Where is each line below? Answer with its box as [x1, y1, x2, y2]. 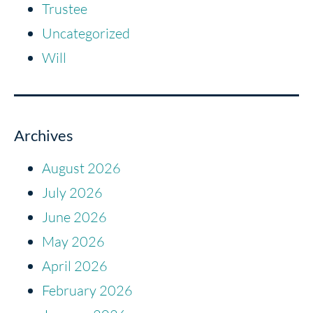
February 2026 [42, 281, 133, 299]
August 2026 [42, 159, 121, 177]
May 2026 [42, 232, 105, 250]
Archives [14, 125, 73, 145]
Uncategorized [42, 24, 130, 42]
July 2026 [42, 183, 103, 201]
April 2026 [42, 256, 108, 275]
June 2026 [42, 208, 107, 226]
